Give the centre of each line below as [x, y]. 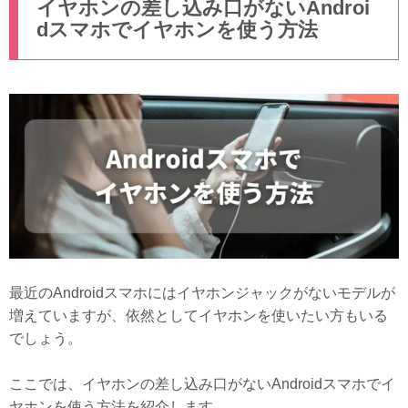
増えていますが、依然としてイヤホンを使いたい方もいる [199, 315]
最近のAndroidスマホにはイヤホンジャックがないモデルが [202, 292]
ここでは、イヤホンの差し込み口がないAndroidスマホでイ [202, 383]
